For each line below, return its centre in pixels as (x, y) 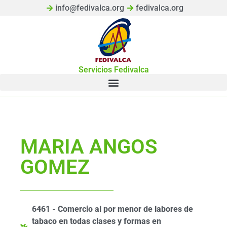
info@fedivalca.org (90, 8)
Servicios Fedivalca (113, 70)
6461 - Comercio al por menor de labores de (112, 209)
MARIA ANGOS (89, 147)
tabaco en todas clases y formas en (96, 221)
